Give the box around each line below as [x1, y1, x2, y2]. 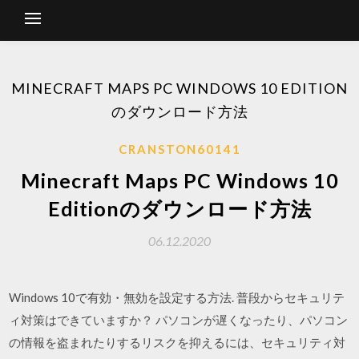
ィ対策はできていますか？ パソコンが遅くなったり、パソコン [9, 313, 349, 327]
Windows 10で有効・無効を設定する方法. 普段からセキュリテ [9, 290, 345, 305]
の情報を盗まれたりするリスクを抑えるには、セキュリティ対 [9, 335, 346, 349]
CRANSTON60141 [118, 142, 241, 156]
